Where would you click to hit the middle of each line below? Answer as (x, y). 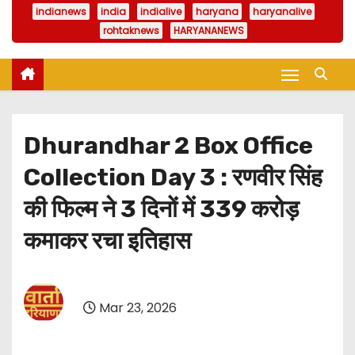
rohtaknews (131, 31)
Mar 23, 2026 (136, 307)
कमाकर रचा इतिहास (107, 241)
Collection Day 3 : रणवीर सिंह (173, 178)
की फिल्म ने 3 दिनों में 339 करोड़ (161, 210)
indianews (61, 12)
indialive (161, 12)
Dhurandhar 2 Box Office (168, 146)
